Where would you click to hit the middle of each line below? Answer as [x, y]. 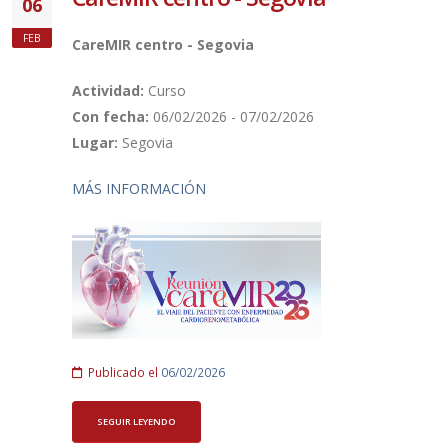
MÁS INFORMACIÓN [139, 189]
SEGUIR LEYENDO [136, 421]
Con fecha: [112, 117]
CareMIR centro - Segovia [163, 45]
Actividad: [110, 91]
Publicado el [123, 372]
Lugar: [97, 143]
